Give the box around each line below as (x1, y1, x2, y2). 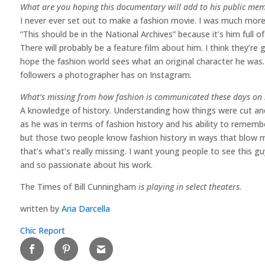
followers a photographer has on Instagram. (20, 69, 192, 80)
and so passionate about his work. (20, 159, 153, 170)
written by (20, 202, 62, 214)
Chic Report (20, 224, 65, 236)
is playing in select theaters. (135, 180, 242, 192)
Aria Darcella (61, 202, 110, 214)
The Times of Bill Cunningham (20, 180, 136, 192)
